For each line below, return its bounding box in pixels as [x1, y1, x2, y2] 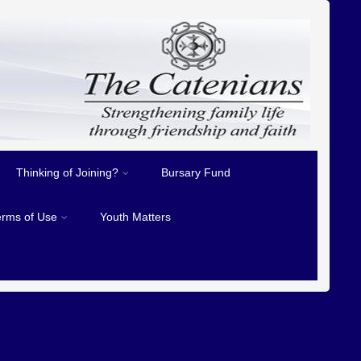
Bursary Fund [161, 166, 231, 179]
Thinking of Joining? [16, 166, 119, 179]
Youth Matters [100, 210, 172, 223]
